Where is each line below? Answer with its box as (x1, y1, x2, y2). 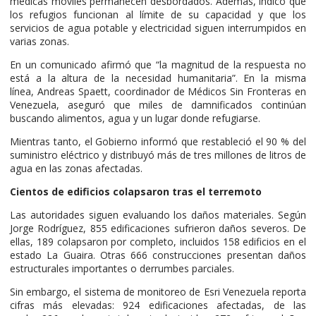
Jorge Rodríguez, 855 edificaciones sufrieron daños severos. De (10, 221, 306, 235)
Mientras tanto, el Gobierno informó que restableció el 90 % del (10, 134, 306, 148)
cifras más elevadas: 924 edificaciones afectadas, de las (10, 298, 306, 312)
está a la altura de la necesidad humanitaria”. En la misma (10, 71, 306, 85)
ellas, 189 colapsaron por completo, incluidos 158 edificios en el (10, 234, 306, 248)
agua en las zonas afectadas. (10, 161, 142, 175)
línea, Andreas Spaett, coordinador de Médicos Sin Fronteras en (10, 84, 306, 98)
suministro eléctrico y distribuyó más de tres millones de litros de (10, 147, 306, 162)
